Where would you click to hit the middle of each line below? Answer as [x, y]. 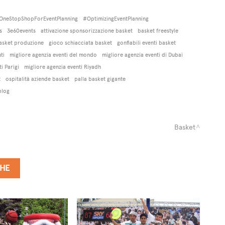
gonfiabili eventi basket [146, 43]
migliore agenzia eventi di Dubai [142, 55]
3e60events [21, 31]
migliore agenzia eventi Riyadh [62, 67]
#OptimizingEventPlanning [116, 19]
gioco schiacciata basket [80, 43]
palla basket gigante [100, 79]
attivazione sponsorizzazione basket [86, 31]
